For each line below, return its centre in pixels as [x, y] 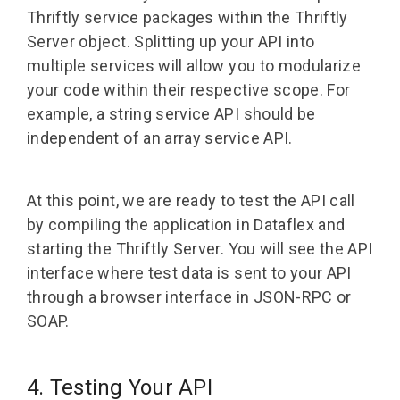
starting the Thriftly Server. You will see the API [200, 249]
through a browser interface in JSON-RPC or [189, 297]
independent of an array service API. [162, 138]
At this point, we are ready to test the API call [191, 201]
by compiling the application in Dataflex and [186, 225]
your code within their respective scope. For [189, 90]
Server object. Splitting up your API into [171, 42]
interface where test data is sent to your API [189, 273]
